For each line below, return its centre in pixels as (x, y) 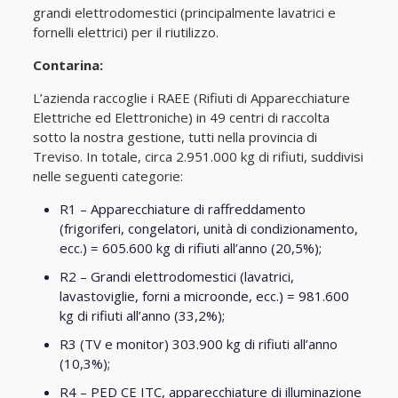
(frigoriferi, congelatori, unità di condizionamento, (208, 228)
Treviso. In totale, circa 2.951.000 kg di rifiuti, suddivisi (198, 156)
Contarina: (68, 65)
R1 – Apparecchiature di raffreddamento (182, 209)
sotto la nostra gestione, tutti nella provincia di (175, 137)
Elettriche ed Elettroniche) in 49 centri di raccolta (181, 117)
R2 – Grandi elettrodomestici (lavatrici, (176, 276)
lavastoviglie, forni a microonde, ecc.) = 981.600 (204, 296)
